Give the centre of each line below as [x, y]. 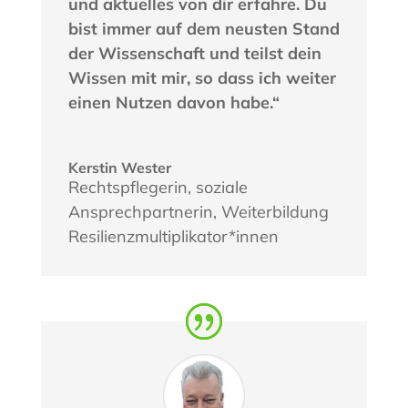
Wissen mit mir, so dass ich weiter [202, 78]
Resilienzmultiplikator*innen [173, 237]
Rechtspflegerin [127, 188]
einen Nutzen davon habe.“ [173, 103]
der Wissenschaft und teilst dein [194, 54]
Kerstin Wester [119, 168]
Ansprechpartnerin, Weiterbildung [198, 212]
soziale [221, 188]
